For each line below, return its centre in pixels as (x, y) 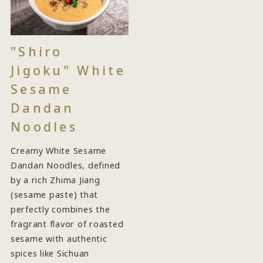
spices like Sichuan (50, 253)
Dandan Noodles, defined (65, 165)
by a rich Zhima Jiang (55, 180)
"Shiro (36, 51)
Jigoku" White (68, 70)
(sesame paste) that (54, 194)
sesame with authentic (59, 238)
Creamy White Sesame (58, 150)
